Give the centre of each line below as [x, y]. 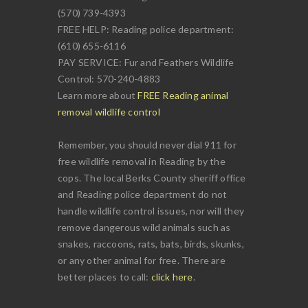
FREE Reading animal [183, 96]
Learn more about [98, 96]
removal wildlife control [109, 112]
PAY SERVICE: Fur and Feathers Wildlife [146, 63]
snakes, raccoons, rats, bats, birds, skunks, [151, 244]
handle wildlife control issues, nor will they [151, 211]
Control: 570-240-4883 [109, 79]
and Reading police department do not [143, 195]
